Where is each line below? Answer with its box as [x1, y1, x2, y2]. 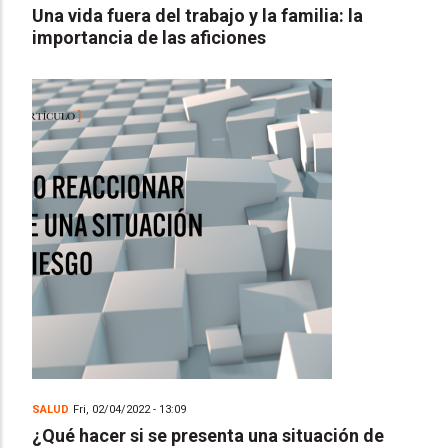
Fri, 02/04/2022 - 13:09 [73, 403, 186, 417]
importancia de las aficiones [32, 27, 266, 49]
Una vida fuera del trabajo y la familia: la [32, 5, 363, 27]
